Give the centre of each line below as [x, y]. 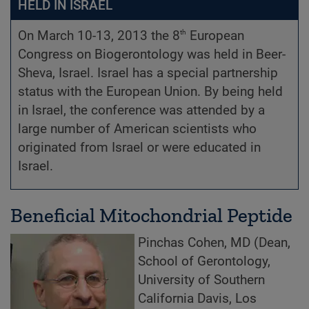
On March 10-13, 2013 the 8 [99, 36]
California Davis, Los [197, 299]
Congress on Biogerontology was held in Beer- [152, 54]
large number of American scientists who [137, 129]
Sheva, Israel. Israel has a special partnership [148, 73]
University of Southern [201, 280]
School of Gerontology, [204, 262]
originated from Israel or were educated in [139, 147]
